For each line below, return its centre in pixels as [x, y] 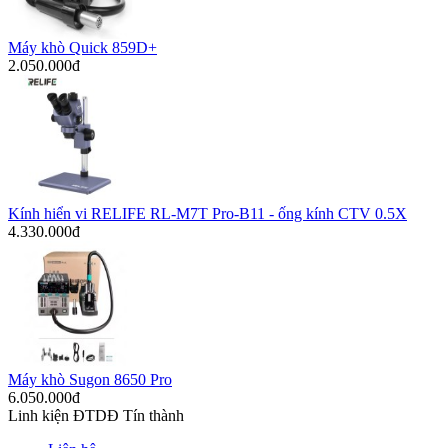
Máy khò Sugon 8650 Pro [90, 380]
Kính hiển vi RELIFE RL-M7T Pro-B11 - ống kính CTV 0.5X [207, 214]
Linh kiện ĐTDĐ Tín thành [96, 416]
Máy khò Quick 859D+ [82, 48]
